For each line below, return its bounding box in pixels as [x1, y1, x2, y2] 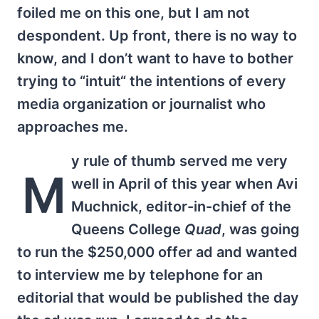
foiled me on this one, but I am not [17, 4, 250, 21]
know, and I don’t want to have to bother [17, 50, 293, 67]
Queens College [70, 221, 184, 238]
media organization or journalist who [17, 95, 266, 113]
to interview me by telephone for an [17, 266, 263, 283]
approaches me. [17, 118, 128, 135]
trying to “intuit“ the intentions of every [17, 73, 286, 90]
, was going [221, 221, 300, 238]
